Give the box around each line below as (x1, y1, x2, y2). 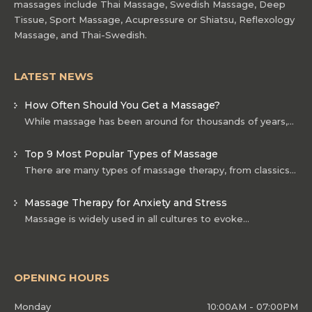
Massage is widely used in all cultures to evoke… (24, 212, 249, 224)
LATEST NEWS (14, 69, 93, 83)
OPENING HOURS (14, 270, 109, 284)
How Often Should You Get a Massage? (24, 98, 220, 111)
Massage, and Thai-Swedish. (14, 29, 147, 40)
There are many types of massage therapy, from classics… (24, 164, 296, 175)
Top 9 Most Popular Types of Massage (24, 147, 218, 160)
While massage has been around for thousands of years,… (24, 115, 294, 127)
